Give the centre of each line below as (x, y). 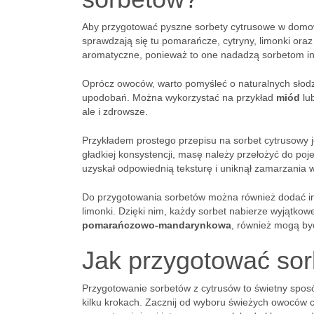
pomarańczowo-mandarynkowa (157, 225)
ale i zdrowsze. (115, 111)
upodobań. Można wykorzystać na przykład (179, 97)
